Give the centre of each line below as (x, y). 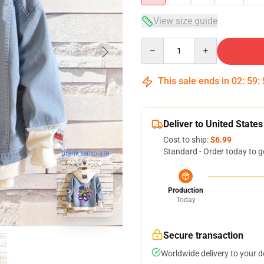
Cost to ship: (187, 140)
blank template (85, 154)
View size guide (185, 21)
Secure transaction (203, 235)
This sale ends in (194, 81)
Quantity (157, 43)
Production (186, 190)
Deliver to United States (213, 124)
